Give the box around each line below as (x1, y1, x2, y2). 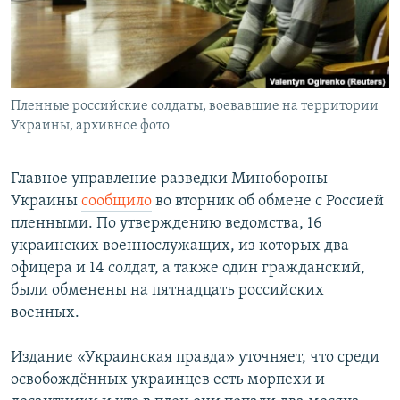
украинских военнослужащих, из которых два (11, 237, 349, 255)
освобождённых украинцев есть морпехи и (11, 371, 325, 389)
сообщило (81, 193, 152, 211)
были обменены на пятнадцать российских (11, 282, 324, 300)
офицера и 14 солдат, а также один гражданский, (11, 260, 365, 278)
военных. (11, 304, 79, 322)
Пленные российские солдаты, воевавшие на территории (11, 99, 379, 114)
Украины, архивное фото (11, 119, 170, 134)
